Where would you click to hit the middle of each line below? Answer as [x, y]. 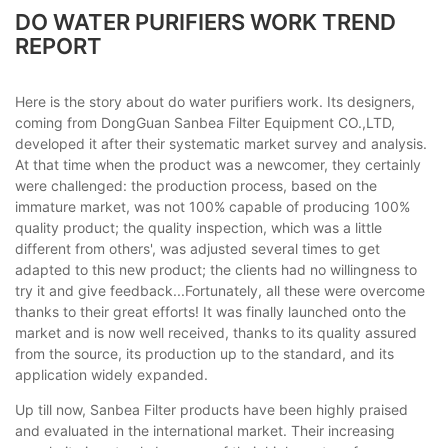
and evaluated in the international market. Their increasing [205, 430]
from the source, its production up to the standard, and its [204, 353]
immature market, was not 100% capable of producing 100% [212, 206]
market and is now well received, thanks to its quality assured [216, 332]
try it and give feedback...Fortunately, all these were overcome [220, 290]
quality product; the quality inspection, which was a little [198, 227]
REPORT [58, 46]
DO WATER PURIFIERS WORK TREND [205, 22]
